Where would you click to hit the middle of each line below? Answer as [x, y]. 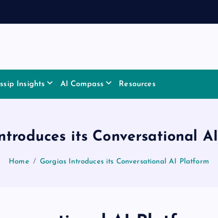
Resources [137, 84]
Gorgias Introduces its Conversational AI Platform [124, 162]
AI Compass [82, 84]
